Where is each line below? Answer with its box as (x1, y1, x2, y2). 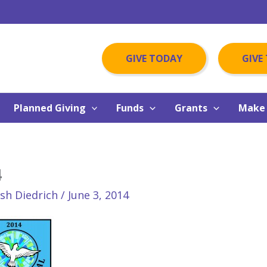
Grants (174, 101, 207, 114)
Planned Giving (13, 101, 86, 114)
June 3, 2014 (68, 188, 129, 203)
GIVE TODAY (126, 51, 182, 65)
